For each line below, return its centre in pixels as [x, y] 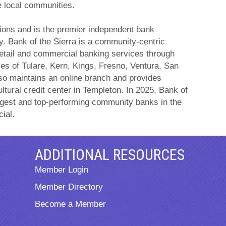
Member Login [62, 170]
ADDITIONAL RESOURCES [110, 155]
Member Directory [69, 187]
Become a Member [71, 204]
